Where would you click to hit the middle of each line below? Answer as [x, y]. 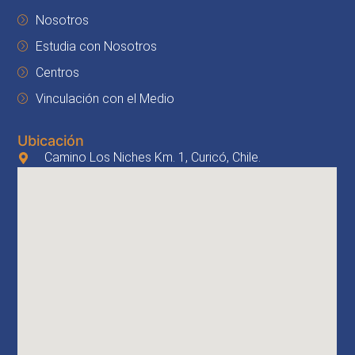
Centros [57, 73]
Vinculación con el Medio [105, 99]
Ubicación [51, 141]
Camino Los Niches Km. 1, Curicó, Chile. [153, 158]
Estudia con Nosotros [96, 47]
